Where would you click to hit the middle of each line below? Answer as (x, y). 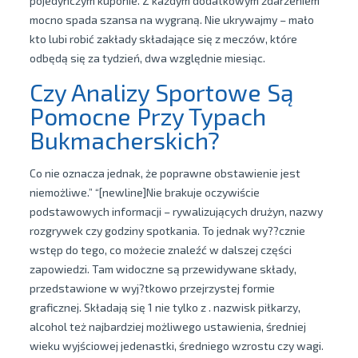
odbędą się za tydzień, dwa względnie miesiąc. (147, 58)
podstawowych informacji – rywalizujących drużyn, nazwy (176, 211)
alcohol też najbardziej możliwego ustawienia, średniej (167, 326)
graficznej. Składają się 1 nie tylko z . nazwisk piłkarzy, (165, 307)
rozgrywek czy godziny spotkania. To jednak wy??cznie (167, 231)
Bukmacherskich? (124, 140)
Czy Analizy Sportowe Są (161, 92)
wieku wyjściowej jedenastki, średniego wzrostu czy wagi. (176, 346)
